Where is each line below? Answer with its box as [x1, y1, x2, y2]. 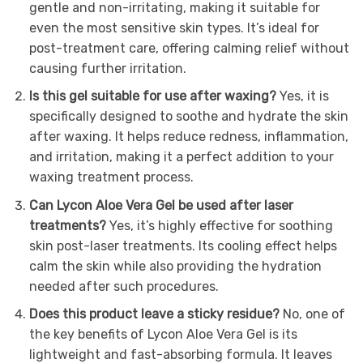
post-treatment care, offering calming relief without [28, 40, 349, 56]
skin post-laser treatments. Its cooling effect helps [28, 237, 337, 254]
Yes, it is [279, 88, 329, 105]
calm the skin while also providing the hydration [28, 258, 322, 274]
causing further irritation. [28, 60, 186, 76]
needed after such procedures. [28, 278, 219, 294]
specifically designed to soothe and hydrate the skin [28, 109, 348, 125]
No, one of [282, 306, 345, 322]
